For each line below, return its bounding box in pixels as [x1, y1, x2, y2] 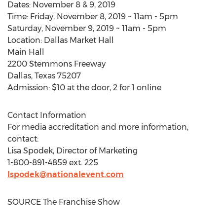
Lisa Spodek [7, 146, 53, 155]
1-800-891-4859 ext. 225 [7, 158, 98, 167]
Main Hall [7, 47, 44, 57]
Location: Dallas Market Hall [7, 36, 114, 45]
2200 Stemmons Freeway [7, 59, 106, 69]
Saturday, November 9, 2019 [7, 24, 114, 33]
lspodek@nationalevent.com [7, 170, 124, 179]
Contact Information [7, 110, 86, 120]
